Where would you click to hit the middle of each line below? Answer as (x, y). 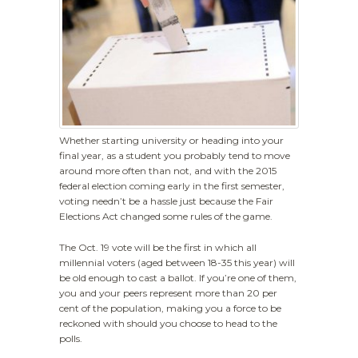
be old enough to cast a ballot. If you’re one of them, (178, 278)
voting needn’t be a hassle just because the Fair (166, 201)
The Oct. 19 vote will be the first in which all (158, 248)
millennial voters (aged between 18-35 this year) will (177, 263)
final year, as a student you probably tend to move (175, 155)
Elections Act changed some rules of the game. (166, 216)
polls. (71, 339)
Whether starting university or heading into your (171, 140)
